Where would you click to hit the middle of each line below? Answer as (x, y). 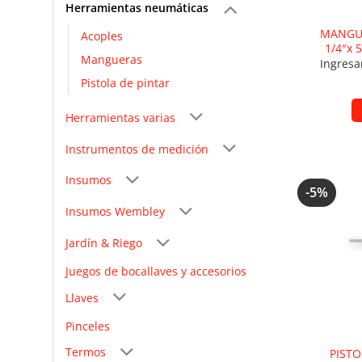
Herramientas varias (120, 117)
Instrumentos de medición (137, 149)
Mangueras (112, 60)
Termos (86, 352)
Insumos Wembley (115, 212)
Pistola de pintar (125, 83)
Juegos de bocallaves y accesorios (156, 271)
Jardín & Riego (104, 242)
